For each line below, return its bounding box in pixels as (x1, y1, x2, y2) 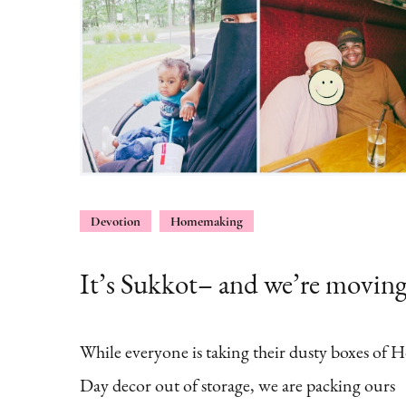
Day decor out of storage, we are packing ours (79, 373, 395, 398)
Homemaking (169, 213, 243, 230)
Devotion (90, 213, 140, 230)
